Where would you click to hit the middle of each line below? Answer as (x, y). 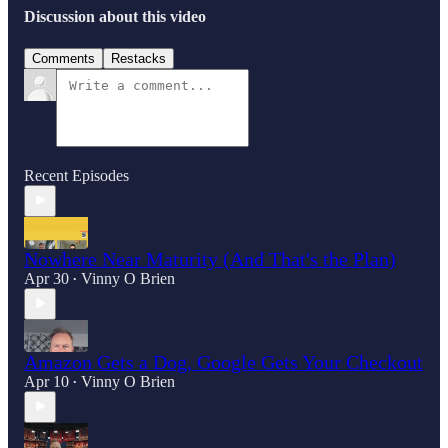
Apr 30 (46, 278)
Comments (63, 58)
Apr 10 (46, 381)
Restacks (138, 58)
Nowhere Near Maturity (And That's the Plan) (210, 258)
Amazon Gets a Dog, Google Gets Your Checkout (223, 361)
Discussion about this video (115, 17)
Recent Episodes (76, 175)
